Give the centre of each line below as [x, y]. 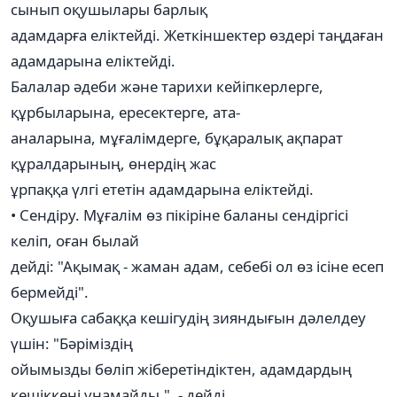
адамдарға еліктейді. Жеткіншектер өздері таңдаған [197, 35]
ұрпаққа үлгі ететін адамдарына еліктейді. [162, 189]
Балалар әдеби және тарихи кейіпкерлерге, [167, 86]
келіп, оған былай [75, 240]
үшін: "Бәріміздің [72, 343]
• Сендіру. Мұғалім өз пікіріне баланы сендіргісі [179, 214]
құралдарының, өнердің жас [113, 163]
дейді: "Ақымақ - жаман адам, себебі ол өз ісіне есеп [197, 266]
